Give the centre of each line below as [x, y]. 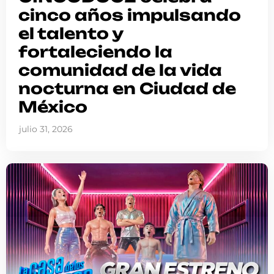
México [53, 106]
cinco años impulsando [130, 15]
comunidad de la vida [120, 70]
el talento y [71, 33]
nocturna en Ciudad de [127, 88]
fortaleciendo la [95, 51]
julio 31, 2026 [46, 129]
